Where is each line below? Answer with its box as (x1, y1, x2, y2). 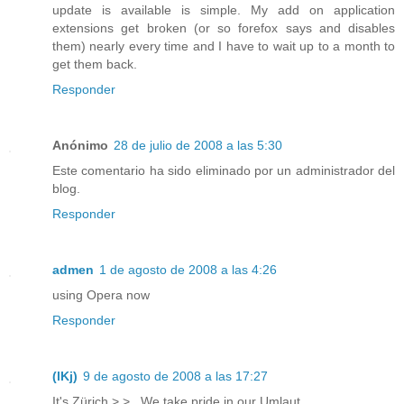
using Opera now (52, 288, 150, 303)
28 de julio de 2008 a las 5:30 (114, 138, 282, 153)
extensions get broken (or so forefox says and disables (52, 21, 395, 36)
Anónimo (52, 138, 108, 153)
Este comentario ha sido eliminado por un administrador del (52, 163, 395, 179)
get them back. (52, 57, 137, 72)
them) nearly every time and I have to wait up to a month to (52, 39, 395, 54)
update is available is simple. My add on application (52, 3, 395, 18)
